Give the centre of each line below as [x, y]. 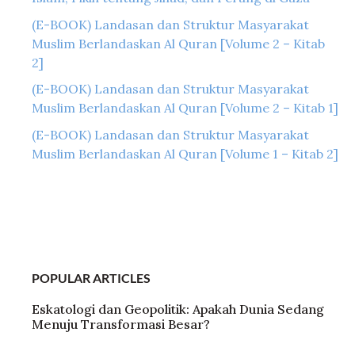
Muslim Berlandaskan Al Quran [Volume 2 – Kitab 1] [185, 108]
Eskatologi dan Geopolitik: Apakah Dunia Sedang [178, 309]
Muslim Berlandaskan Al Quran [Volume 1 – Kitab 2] [185, 153]
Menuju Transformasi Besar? [121, 324]
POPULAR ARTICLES [91, 277]
